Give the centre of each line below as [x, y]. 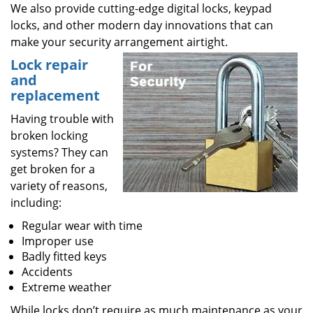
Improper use [58, 241]
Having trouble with [62, 119]
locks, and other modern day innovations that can [142, 25]
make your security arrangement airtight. [119, 42]
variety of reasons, [59, 186]
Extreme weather [67, 287]
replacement [55, 95]
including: [36, 203]
